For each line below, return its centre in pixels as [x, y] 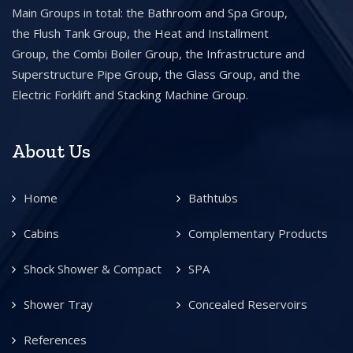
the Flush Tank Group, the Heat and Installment [140, 33]
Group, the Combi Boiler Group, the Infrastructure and [158, 53]
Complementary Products [258, 233]
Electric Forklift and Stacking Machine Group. [130, 94]
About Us [51, 150]
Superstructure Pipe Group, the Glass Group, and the [156, 74]
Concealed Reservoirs [248, 304]
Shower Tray [58, 304]
